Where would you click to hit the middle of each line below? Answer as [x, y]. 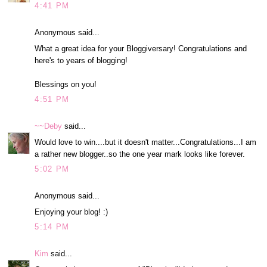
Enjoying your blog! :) [72, 212]
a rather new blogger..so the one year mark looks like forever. [140, 154]
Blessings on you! [66, 84]
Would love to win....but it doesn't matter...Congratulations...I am [146, 142]
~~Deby [49, 126]
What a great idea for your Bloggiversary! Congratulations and [141, 48]
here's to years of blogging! [81, 60]
